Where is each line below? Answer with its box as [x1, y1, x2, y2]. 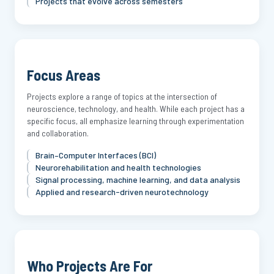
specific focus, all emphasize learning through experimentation [27, 116, 244, 126]
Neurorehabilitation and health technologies [35, 162, 201, 172]
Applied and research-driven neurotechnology [35, 187, 209, 197]
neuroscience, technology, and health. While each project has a [27, 103, 245, 114]
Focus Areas [27, 66, 100, 84]
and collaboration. [27, 128, 89, 138]
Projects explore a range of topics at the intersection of [27, 91, 217, 102]
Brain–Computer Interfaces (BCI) [35, 150, 156, 160]
